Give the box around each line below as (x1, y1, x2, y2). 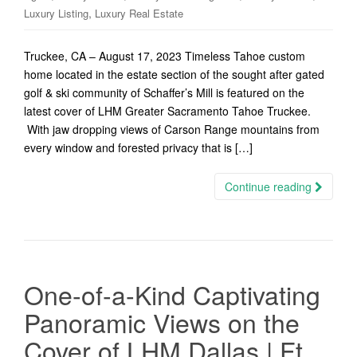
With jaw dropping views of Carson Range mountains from (24, 121, 320, 137)
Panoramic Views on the (24, 304, 300, 340)
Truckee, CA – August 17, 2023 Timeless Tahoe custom (24, 48, 305, 64)
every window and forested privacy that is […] (24, 139, 253, 155)
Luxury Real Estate (95, 6, 183, 21)
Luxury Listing (24, 6, 88, 21)
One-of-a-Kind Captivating (24, 276, 320, 312)
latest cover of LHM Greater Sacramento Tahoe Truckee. (24, 103, 311, 119)
